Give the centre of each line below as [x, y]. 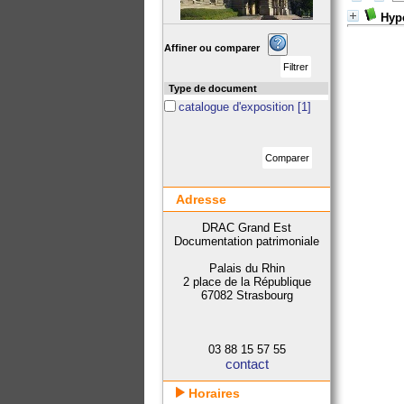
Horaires [213, 393]
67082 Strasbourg [247, 295]
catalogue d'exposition [239, 107]
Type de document [213, 88]
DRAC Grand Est [247, 228]
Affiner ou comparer [216, 48]
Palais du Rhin [247, 268]
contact [247, 364]
